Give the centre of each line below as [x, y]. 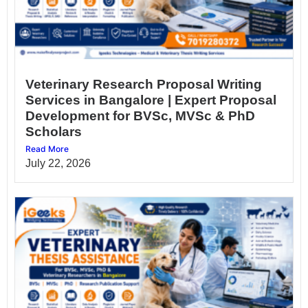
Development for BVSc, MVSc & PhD [140, 116]
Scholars [54, 132]
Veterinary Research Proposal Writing [144, 85]
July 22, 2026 [58, 164]
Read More [47, 149]
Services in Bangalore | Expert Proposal [151, 100]
